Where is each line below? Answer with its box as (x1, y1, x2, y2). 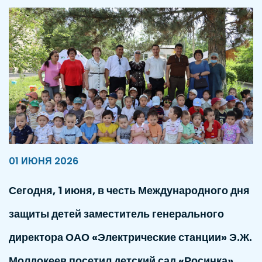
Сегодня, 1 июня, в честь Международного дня (9, 182, 250, 198)
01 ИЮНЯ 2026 (9, 154, 78, 168)
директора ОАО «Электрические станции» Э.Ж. (9, 229, 252, 244)
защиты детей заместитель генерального (9, 206, 224, 221)
